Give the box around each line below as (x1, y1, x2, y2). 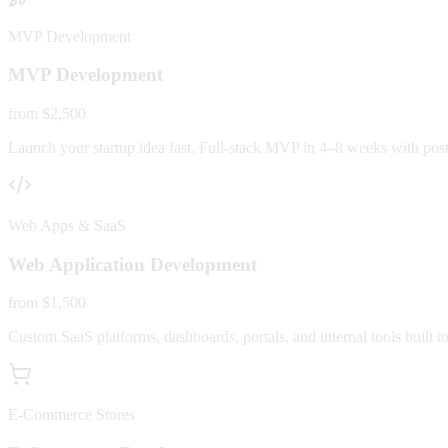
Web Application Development (8, 253, 257, 275)
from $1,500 (8, 294, 86, 312)
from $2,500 (8, 104, 86, 122)
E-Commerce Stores (8, 406, 135, 424)
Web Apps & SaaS (8, 216, 126, 234)
